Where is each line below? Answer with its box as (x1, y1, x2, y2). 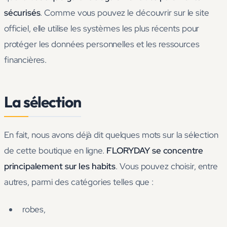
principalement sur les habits (4, 161, 116, 172)
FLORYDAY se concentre (106, 145, 204, 157)
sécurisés (4, 7, 41, 19)
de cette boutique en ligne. (4, 145, 106, 157)
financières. (4, 54, 47, 66)
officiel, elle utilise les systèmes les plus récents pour (4, 23, 200, 34)
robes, (22, 204, 46, 215)
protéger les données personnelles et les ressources (4, 39, 200, 50)
